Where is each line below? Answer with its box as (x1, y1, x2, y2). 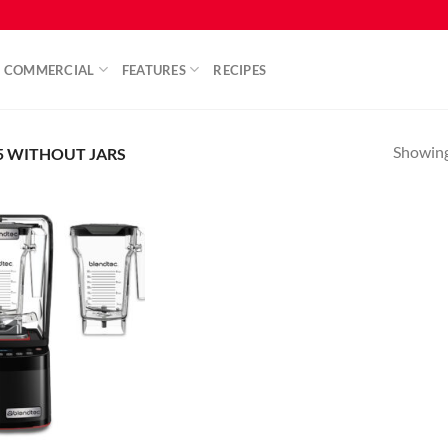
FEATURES (121, 61, 186, 78)
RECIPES (213, 61, 267, 78)
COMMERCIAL (3, 61, 95, 78)
